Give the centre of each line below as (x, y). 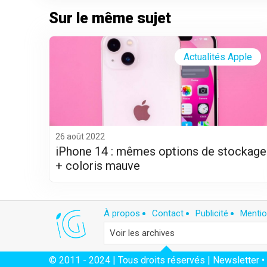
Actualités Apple (218, 57)
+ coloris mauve (98, 165)
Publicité (212, 214)
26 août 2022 (80, 136)
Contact (168, 214)
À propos (122, 214)
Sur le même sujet (110, 18)
